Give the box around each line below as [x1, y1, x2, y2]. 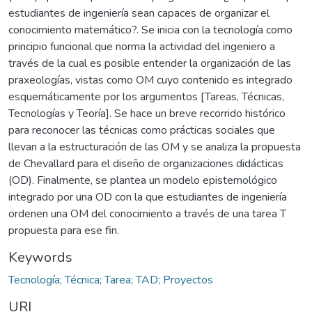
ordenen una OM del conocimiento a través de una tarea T [8, 205, 286, 221]
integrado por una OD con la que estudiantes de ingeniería [8, 189, 287, 205]
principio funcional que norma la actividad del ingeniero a [8, 38, 275, 54]
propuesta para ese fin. [8, 222, 119, 238]
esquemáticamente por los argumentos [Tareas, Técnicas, [8, 88, 284, 104]
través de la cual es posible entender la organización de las [8, 55, 291, 71]
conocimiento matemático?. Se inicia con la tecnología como [8, 22, 292, 38]
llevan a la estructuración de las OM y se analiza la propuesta [8, 139, 301, 155]
